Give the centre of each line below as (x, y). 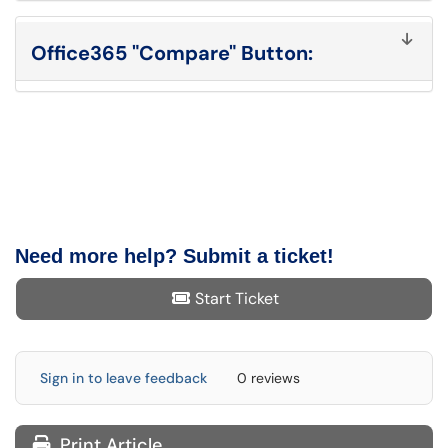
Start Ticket (237, 298)
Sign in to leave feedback (123, 378)
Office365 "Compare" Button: (172, 53)
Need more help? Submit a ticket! (174, 256)
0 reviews (268, 378)
